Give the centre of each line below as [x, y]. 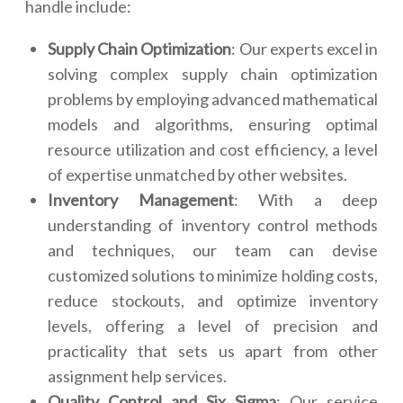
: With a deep [305, 200]
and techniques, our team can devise [213, 251]
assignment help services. [137, 376]
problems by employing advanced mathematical [213, 99]
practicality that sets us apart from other [213, 351]
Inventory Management [141, 200]
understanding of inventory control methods [213, 225]
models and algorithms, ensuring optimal [213, 125]
